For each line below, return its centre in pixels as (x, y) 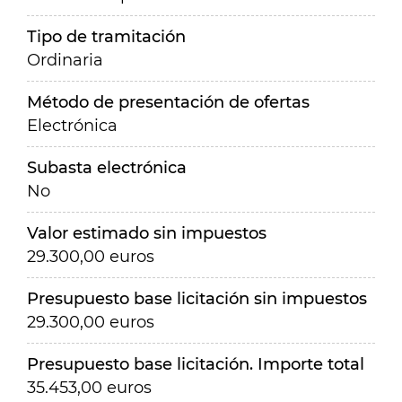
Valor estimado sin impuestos (147, 233)
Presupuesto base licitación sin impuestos (197, 299)
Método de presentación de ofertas (168, 102)
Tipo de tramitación (106, 37)
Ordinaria (65, 60)
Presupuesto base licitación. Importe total (196, 364)
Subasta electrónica (107, 168)
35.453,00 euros (89, 388)
